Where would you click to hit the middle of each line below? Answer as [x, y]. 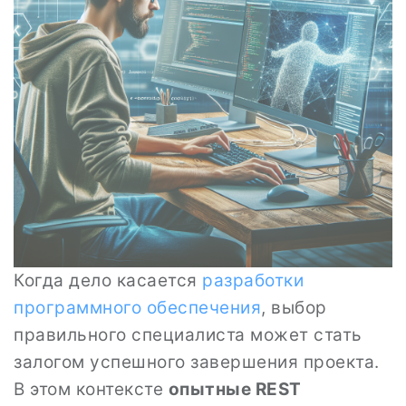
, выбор [294, 308]
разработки [253, 280]
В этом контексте [91, 389]
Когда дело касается [108, 280]
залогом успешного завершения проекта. [197, 362]
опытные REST [235, 389]
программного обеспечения [137, 308]
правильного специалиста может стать [188, 335]
